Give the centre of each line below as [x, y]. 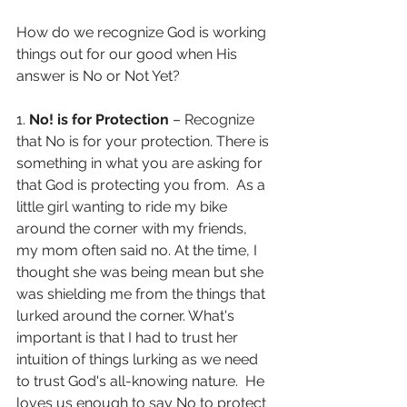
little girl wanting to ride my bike [124, 207]
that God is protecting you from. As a [143, 185]
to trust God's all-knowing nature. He [142, 382]
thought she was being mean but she [142, 273]
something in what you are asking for [141, 164]
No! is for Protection [99, 120]
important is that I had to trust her [129, 338]
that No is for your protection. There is [144, 142]
